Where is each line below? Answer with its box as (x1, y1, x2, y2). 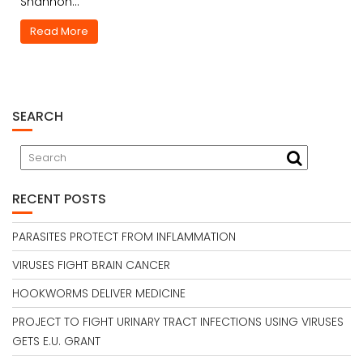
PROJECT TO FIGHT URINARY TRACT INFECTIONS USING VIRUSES (12, 314, 344, 330)
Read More (30, 23, 88, 39)
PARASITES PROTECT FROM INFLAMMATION (12, 228, 236, 245)
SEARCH (12, 107, 63, 126)
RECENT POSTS (12, 190, 106, 208)
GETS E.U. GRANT (12, 333, 100, 349)
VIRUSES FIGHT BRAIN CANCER (12, 257, 170, 273)
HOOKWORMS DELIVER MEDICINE (12, 285, 186, 301)
